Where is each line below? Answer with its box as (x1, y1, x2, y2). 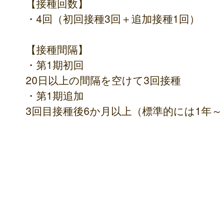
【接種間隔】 (26, 42, 88, 57)
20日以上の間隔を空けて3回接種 (26, 72, 181, 88)
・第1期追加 (26, 88, 84, 103)
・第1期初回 (26, 57, 84, 72)
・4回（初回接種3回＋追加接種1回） (26, 11, 200, 26)
